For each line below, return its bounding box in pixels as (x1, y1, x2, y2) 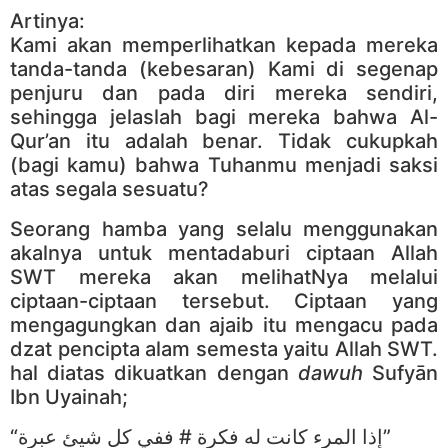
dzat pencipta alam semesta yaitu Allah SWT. (10, 337, 438, 361)
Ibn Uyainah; (10, 385, 128, 409)
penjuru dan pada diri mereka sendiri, (10, 81, 438, 105)
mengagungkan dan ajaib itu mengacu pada (10, 313, 438, 337)
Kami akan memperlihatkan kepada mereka (10, 33, 438, 57)
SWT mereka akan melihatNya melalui (10, 265, 438, 289)
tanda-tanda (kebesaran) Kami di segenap (10, 57, 438, 81)
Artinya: (10, 9, 85, 33)
